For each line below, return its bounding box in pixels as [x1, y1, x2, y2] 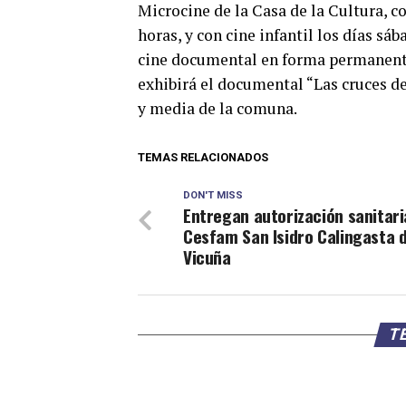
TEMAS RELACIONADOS [138, 150, 268, 164]
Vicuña [183, 244, 231, 270]
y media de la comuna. [138, 98, 297, 119]
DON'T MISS [183, 189, 243, 201]
